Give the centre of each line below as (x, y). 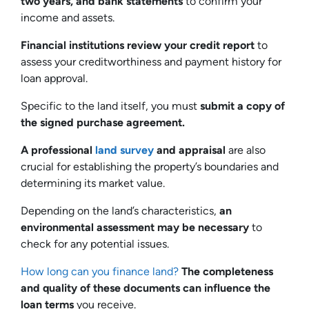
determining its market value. (94, 183)
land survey (124, 150)
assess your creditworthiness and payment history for (151, 61)
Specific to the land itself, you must (110, 106)
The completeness (227, 271)
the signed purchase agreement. (104, 122)
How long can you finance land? (100, 271)
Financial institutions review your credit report (138, 45)
